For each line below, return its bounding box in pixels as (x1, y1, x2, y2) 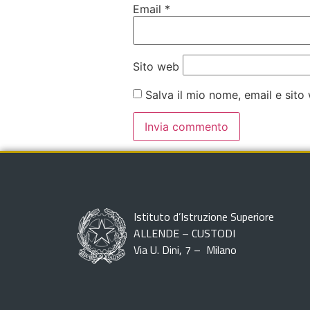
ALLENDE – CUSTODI (134, 225, 235, 242)
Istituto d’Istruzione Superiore (134, 208, 274, 226)
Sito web (133, 59, 179, 73)
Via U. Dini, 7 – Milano (134, 241, 237, 259)
